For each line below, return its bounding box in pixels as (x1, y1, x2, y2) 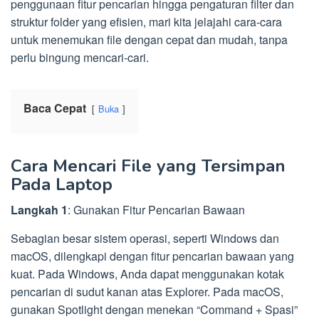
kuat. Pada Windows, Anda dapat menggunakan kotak (11, 265, 284, 282)
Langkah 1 (11, 201, 68, 218)
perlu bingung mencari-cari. (11, 48, 149, 66)
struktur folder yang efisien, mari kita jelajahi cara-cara (11, 13, 282, 30)
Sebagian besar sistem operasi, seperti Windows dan (11, 229, 279, 246)
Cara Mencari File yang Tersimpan (11, 154, 286, 177)
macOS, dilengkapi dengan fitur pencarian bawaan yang (11, 247, 294, 264)
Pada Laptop (11, 172, 113, 196)
